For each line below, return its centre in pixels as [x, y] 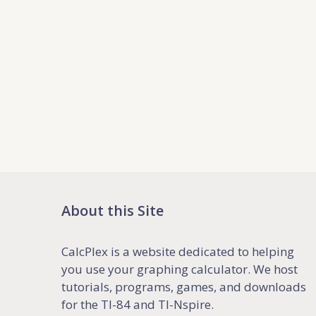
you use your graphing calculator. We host [180, 269]
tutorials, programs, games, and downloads [184, 286]
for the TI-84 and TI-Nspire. [138, 304]
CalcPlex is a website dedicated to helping [178, 251]
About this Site [113, 210]
